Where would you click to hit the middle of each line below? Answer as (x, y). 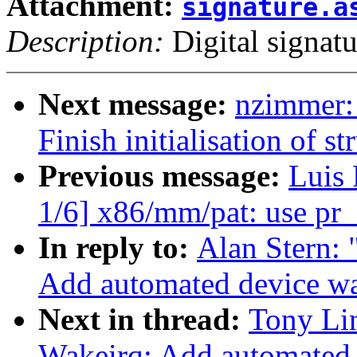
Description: (85, 41)
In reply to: (118, 248)
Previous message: (163, 176)
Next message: (137, 104)
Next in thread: (143, 320)
